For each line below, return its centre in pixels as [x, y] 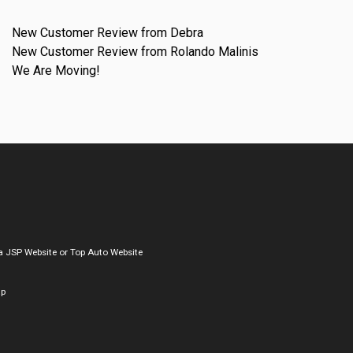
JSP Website [31, 253]
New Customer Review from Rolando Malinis [135, 51]
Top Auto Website [106, 253]
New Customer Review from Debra [108, 32]
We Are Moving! [56, 70]
